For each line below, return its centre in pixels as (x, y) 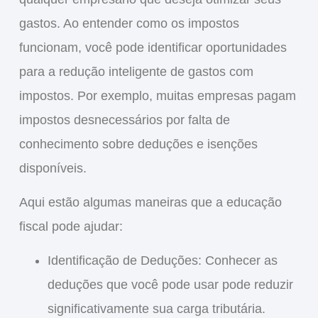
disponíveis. (53, 168)
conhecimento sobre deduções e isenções (138, 144)
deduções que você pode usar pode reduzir (170, 285)
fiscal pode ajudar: (71, 226)
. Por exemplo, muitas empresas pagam (183, 95)
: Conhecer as (237, 261)
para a (39, 71)
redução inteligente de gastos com (156, 71)
